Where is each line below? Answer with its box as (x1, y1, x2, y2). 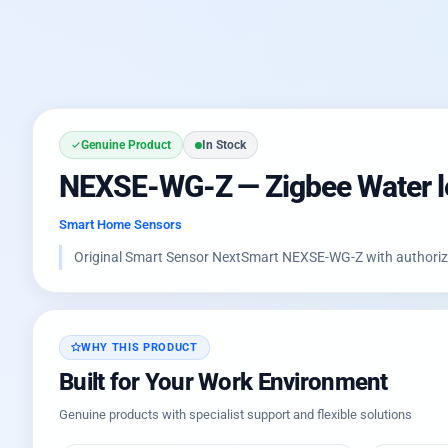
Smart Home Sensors (59, 217, 182, 232)
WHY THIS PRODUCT (81, 340, 198, 354)
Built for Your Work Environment (59, 367, 388, 396)
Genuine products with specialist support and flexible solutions (59, 406, 412, 422)
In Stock (202, 138, 246, 152)
